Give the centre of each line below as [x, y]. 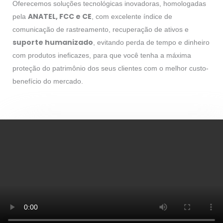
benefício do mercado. [48, 81]
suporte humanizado [53, 42]
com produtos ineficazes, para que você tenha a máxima [102, 55]
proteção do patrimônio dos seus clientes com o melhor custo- [111, 68]
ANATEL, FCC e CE [60, 16]
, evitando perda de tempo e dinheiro [151, 42]
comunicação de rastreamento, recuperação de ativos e [101, 29]
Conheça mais [41, 107]
